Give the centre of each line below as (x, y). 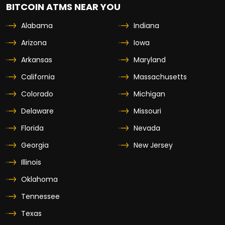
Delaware (37, 111)
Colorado (37, 94)
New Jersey (153, 145)
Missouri (147, 111)
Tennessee (40, 197)
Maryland (150, 60)
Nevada (147, 128)
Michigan (149, 94)
